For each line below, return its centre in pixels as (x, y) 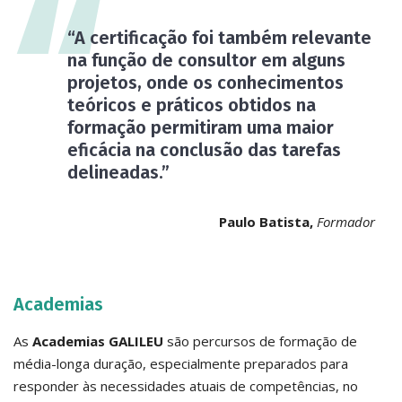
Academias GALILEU (98, 341)
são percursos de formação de (260, 341)
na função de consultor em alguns (206, 60)
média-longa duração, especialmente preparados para (181, 363)
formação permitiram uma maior (201, 127)
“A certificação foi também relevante (219, 37)
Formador (346, 221)
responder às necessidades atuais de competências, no (186, 385)
